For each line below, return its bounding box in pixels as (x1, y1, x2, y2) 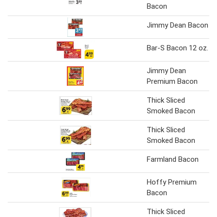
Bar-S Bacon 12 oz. (147, 44, 208, 53)
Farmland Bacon (147, 155, 199, 164)
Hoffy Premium (147, 178, 197, 187)
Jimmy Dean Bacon (147, 21, 208, 30)
